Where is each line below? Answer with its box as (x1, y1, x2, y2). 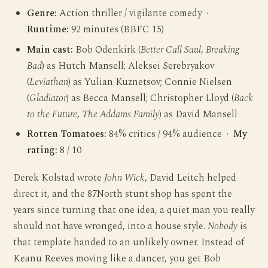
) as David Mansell (159, 106, 238, 122)
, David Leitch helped (145, 170, 237, 186)
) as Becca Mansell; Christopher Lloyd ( (66, 90, 234, 106)
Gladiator (29, 90, 67, 106)
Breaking (206, 42, 240, 57)
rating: (27, 143, 58, 159)
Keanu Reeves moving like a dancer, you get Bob (13, 251, 221, 267)
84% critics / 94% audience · (106, 127, 234, 142)
